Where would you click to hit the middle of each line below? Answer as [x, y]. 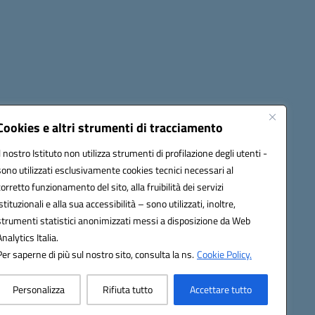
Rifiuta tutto [127, 289]
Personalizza [38, 289]
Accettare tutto [221, 289]
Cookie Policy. [224, 254]
